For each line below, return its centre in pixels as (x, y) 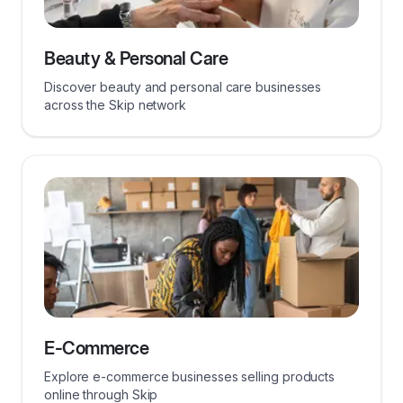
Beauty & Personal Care (136, 58)
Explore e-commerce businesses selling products (190, 376)
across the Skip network (116, 105)
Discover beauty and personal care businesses (183, 87)
